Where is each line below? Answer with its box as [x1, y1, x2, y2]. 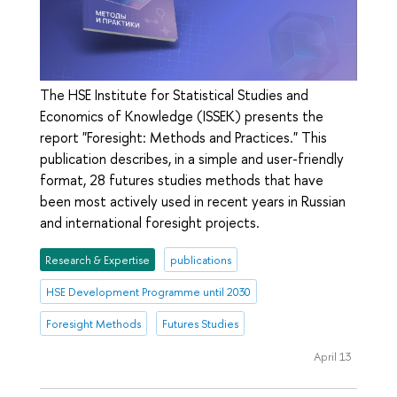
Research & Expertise [45, 252, 151, 268]
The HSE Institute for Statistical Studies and [40, 85, 308, 105]
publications [169, 252, 231, 268]
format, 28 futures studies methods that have [40, 170, 323, 191]
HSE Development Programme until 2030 [46, 284, 252, 300]
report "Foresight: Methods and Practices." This [40, 128, 327, 148]
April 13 [313, 347, 352, 364]
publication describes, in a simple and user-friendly [40, 149, 344, 169]
